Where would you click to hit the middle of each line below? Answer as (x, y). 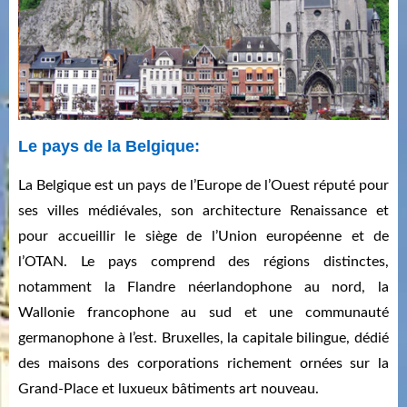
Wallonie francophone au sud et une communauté (203, 313)
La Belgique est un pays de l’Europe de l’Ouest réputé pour (203, 186)
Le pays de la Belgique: (109, 147)
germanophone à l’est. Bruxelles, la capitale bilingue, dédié (203, 338)
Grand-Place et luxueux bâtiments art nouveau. (169, 389)
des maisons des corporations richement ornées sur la (203, 364)
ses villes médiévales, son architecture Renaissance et (203, 211)
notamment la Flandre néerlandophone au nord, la (203, 288)
